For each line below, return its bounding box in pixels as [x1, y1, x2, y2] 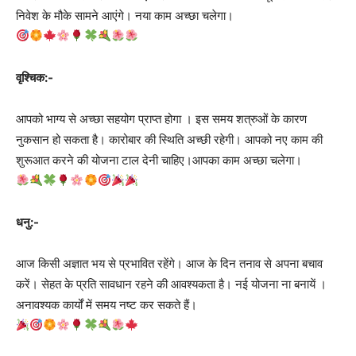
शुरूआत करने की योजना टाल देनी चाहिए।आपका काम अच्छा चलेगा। [16, 152, 302, 168]
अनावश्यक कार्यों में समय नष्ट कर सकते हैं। [16, 296, 197, 312]
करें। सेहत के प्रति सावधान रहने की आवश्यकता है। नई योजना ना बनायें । [16, 276, 327, 292]
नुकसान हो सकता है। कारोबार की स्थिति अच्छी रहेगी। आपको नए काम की [16, 131, 323, 147]
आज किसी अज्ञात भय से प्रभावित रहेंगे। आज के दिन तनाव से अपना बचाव [16, 255, 323, 271]
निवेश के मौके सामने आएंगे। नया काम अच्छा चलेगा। [16, 7, 234, 23]
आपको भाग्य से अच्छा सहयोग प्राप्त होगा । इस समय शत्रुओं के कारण [16, 110, 307, 126]
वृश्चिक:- [16, 69, 53, 85]
